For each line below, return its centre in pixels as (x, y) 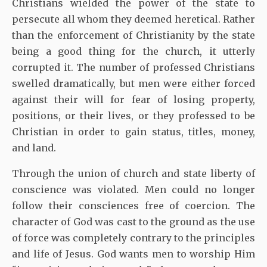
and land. (34, 148)
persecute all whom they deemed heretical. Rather (133, 19)
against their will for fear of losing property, (133, 100)
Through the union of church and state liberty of (133, 174)
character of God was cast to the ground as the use (133, 222)
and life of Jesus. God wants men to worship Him (133, 254)
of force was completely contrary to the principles (133, 238)
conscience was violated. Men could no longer (133, 190)
